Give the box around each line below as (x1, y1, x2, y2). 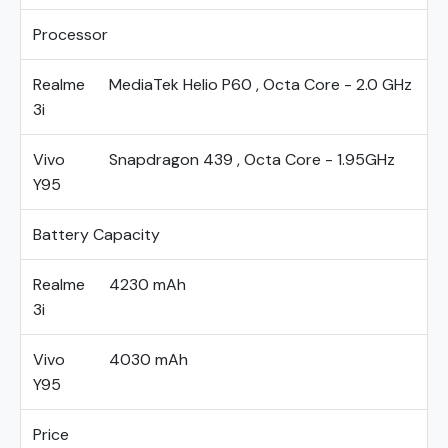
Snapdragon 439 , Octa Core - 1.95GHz (109, 149, 395, 170)
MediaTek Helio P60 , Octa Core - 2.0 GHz (109, 74, 412, 95)
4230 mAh (109, 274, 186, 295)
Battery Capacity (33, 224, 160, 245)
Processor (33, 24, 108, 45)
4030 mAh (109, 349, 188, 370)
